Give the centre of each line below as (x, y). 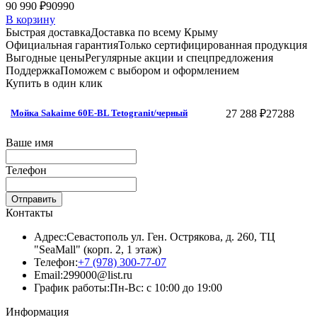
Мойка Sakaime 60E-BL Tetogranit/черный (99, 113)
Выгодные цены (45, 58)
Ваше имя (29, 143)
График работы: (72, 288)
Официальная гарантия (62, 45)
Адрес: (50, 237)
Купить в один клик (54, 83)
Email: (48, 275)
